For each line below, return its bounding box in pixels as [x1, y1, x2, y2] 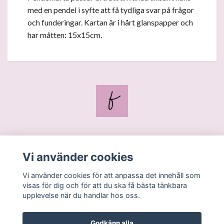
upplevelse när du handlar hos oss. [22, 190, 140, 199]
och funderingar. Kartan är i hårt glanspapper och [27, 17, 193, 27]
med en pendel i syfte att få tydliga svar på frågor [27, 5, 194, 15]
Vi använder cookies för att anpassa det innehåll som [22, 170, 200, 179]
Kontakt [96, 159, 127, 169]
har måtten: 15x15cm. [27, 30, 103, 40]
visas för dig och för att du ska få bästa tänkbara [22, 180, 187, 189]
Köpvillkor [92, 175, 131, 185]
